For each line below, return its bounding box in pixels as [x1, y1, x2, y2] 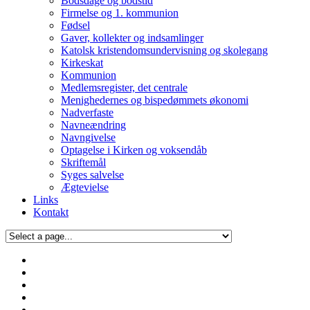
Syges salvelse [61, 168, 124, 181]
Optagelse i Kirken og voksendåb [61, 143, 207, 156]
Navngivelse [61, 131, 116, 143]
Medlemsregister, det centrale [61, 81, 188, 93]
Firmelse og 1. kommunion [61, 6, 179, 19]
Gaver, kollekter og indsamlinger [61, 31, 203, 44]
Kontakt [33, 206, 69, 218]
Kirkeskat [61, 56, 103, 69]
